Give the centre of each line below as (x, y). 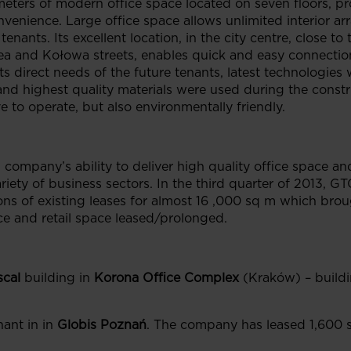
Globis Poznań (102, 325)
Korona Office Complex (166, 278)
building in (57, 278)
